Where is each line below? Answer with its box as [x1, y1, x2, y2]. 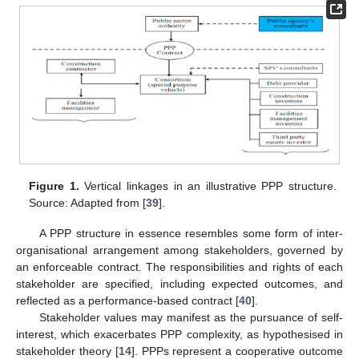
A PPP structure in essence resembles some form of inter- [38, 226, 343, 240]
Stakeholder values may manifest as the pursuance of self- [38, 310, 343, 324]
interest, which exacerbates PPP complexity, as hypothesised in [16, 327, 343, 341]
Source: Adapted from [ [29, 196, 147, 209]
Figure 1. [29, 179, 79, 192]
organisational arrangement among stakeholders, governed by [16, 243, 343, 256]
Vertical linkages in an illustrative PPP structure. [79, 179, 337, 192]
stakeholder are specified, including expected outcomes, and [16, 276, 343, 290]
